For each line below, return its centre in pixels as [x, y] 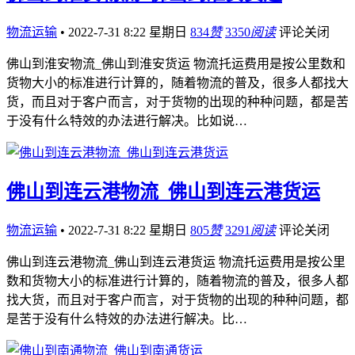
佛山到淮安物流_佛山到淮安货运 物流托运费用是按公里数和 [176, 63]
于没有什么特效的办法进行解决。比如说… [127, 120]
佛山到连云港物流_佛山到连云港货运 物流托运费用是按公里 [176, 262]
